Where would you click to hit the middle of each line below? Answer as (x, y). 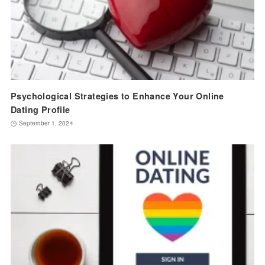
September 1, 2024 (46, 123)
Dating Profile (40, 110)
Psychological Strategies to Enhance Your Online (117, 96)
